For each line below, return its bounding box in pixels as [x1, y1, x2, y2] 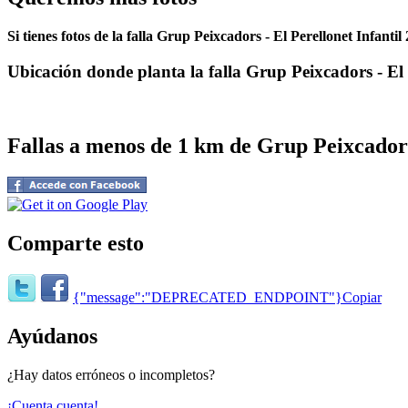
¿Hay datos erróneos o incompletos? [7, 367, 215, 383]
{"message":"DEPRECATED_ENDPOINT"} [73, 290, 342, 306]
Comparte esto [7, 230, 144, 255]
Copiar [342, 290, 382, 306]
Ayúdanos [7, 324, 97, 349]
